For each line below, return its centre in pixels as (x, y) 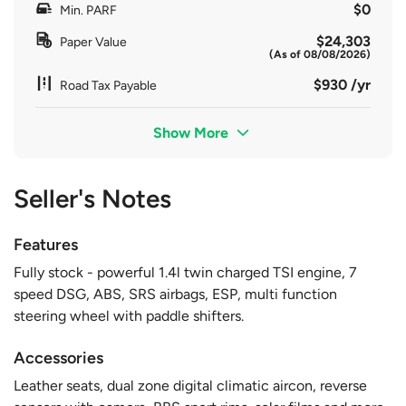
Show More (193, 132)
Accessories (58, 358)
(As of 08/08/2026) (320, 54)
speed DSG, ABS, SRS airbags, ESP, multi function (175, 294)
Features (46, 244)
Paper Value (93, 42)
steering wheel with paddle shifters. (129, 315)
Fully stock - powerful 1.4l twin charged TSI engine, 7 (185, 272)
